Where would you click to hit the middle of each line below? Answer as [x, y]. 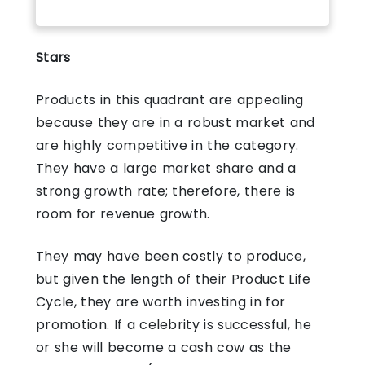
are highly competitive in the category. [167, 145]
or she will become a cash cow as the [164, 347]
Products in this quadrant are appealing [170, 99]
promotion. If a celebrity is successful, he [174, 324]
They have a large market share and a [166, 168]
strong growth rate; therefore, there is [166, 191]
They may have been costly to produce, [171, 256]
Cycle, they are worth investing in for [161, 301]
